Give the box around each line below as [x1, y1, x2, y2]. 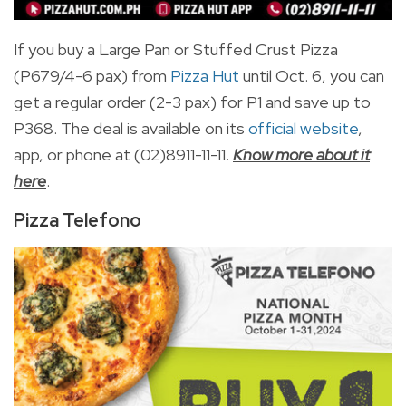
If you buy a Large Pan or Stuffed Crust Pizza [14, 38, 338, 60]
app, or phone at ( [14, 143, 140, 165]
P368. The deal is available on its [14, 117, 245, 139]
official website [248, 117, 358, 139]
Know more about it [233, 143, 370, 165]
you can [330, 64, 384, 86]
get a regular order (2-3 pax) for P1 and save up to [14, 91, 371, 112]
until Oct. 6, [239, 64, 330, 86]
